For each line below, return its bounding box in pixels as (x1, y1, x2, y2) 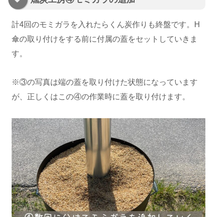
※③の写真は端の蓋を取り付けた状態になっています (12, 77, 198, 86)
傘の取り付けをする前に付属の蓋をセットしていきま (12, 35, 198, 44)
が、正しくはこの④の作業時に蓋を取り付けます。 (12, 92, 190, 101)
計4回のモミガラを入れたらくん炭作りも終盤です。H (12, 20, 200, 29)
